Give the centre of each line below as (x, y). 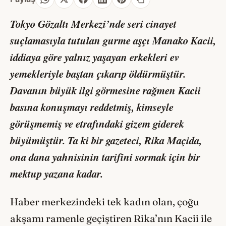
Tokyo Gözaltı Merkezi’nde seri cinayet (93, 24)
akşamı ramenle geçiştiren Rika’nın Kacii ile (111, 218)
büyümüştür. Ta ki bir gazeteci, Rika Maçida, (106, 140)
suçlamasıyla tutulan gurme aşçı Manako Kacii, (113, 41)
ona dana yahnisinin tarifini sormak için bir (105, 157)
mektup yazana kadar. (56, 174)
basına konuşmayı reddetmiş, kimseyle (92, 107)
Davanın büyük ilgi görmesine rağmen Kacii (105, 91)
